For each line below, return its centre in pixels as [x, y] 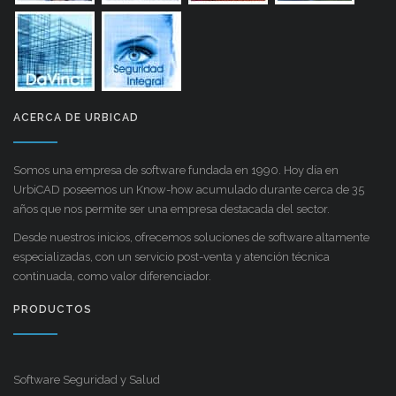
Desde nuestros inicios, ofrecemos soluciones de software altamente [191, 237]
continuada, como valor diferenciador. [112, 276]
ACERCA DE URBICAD [76, 117]
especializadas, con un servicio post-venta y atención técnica [171, 256]
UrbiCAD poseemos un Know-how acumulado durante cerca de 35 [189, 189]
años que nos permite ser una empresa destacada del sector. [171, 209]
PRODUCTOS [53, 309]
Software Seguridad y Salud [87, 379]
